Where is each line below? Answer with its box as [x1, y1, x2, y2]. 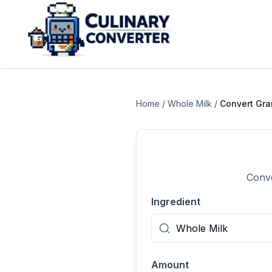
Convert [220, 98, 256, 109]
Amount [151, 259, 189, 271]
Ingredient [151, 195, 200, 208]
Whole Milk [168, 98, 212, 109]
